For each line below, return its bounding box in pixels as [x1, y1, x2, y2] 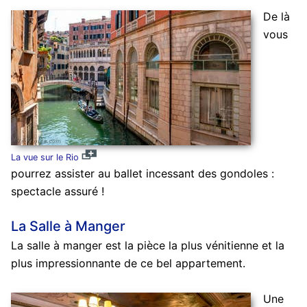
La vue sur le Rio [10, 152, 79, 163]
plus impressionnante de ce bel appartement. [10, 256, 245, 271]
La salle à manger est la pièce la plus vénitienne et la [10, 238, 284, 253]
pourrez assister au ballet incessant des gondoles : [10, 167, 274, 181]
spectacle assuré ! [10, 184, 104, 199]
